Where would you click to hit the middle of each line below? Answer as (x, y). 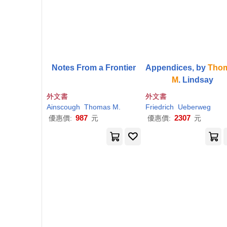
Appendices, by (177, 68)
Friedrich (159, 107)
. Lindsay (196, 80)
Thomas (97, 107)
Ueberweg (194, 107)
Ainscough (63, 107)
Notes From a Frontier (94, 68)
